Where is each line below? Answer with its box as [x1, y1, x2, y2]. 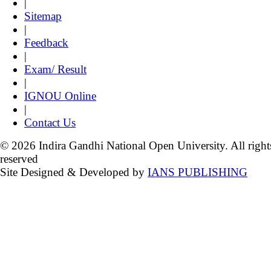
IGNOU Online [24, 90, 96, 103]
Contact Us [24, 116, 76, 129]
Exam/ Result [24, 63, 87, 76]
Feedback [24, 36, 68, 50]
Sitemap [24, 10, 62, 23]
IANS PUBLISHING [148, 166, 247, 179]
